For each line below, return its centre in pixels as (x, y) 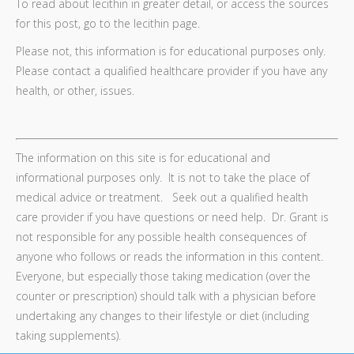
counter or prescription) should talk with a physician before (166, 296)
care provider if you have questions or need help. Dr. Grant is (172, 217)
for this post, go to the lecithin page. (108, 23)
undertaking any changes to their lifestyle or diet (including (162, 316)
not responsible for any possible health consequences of (161, 237)
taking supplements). (68, 335)
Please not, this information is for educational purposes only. (172, 51)
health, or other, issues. (75, 90)
